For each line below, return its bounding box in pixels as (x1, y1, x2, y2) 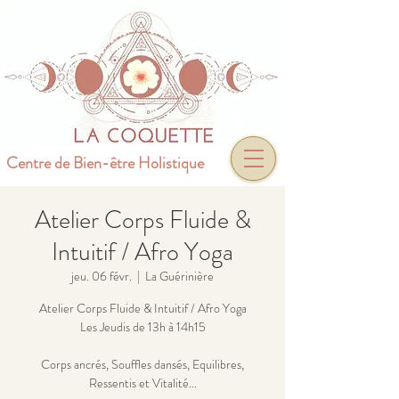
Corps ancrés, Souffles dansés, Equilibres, (41, 355, 244, 373)
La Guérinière (145, 267, 214, 285)
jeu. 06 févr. (71, 267, 132, 285)
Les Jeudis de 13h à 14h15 (79, 318, 206, 336)
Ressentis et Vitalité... (88, 374, 197, 392)
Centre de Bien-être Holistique (6, 151, 204, 175)
